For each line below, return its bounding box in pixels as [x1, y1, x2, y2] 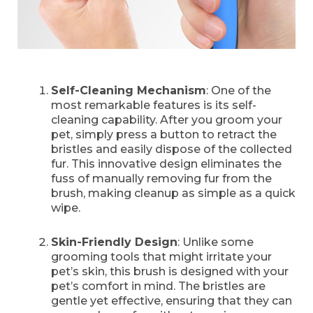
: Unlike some [177, 235, 254, 249]
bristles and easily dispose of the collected [51, 143, 292, 156]
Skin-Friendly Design [51, 235, 177, 249]
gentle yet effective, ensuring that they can [51, 294, 292, 308]
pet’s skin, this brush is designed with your [51, 265, 289, 279]
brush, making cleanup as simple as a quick [51, 187, 296, 201]
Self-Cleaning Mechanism [51, 84, 206, 98]
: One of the [206, 84, 271, 98]
